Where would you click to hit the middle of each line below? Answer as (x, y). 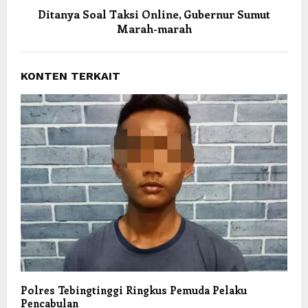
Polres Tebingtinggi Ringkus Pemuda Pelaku (134, 290)
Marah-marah (154, 28)
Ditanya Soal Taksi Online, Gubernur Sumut (154, 14)
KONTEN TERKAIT (70, 76)
